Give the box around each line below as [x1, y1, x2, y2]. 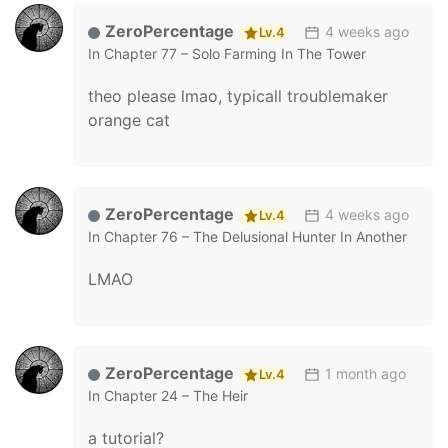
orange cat [88, 110, 170, 130]
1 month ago [325, 365, 406, 382]
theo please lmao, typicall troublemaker [88, 86, 388, 106]
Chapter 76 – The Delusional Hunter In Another [104, 228, 407, 245]
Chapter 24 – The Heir [104, 387, 248, 404]
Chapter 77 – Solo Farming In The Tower [104, 45, 366, 62]
